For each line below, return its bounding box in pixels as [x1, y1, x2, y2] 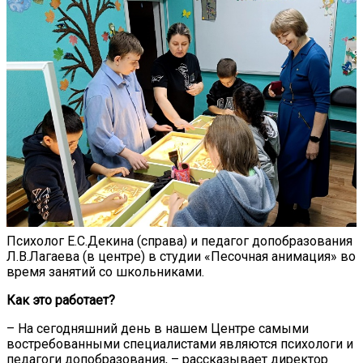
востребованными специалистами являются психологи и [6, 336, 353, 352]
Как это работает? [6, 293, 115, 309]
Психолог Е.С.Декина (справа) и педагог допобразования [6, 233, 352, 250]
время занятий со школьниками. [6, 264, 204, 280]
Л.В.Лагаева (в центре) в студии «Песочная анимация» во [6, 249, 356, 265]
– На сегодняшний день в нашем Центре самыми [6, 321, 309, 337]
